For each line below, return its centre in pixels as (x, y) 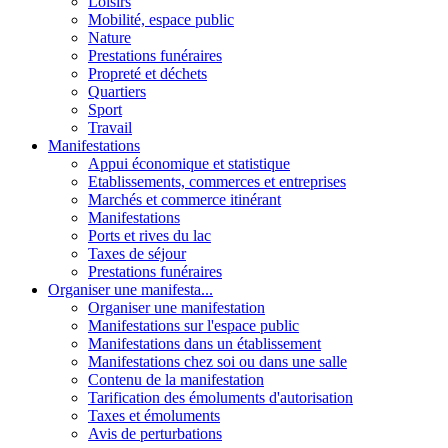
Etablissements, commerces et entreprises (217, 181)
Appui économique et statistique (189, 163)
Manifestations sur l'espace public (193, 325)
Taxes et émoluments (154, 415)
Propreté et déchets (147, 73)
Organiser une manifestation (176, 307)
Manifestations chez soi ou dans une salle (217, 361)
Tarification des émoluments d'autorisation (220, 397)
